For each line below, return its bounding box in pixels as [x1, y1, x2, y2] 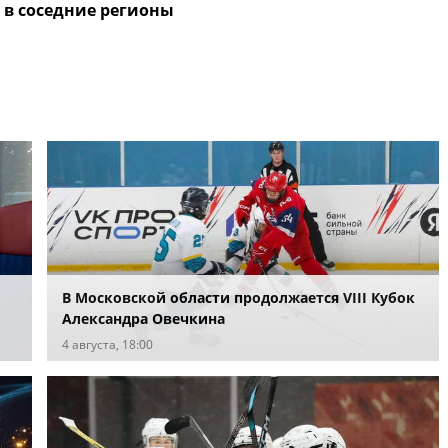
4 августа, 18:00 [61, 335, 153, 353]
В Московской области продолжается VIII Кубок [61, 287, 415, 307]
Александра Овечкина [61, 308, 225, 328]
